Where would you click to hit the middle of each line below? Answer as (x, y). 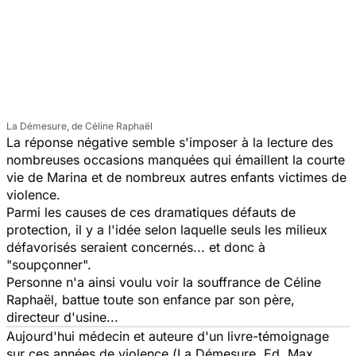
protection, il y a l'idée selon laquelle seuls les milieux (167, 229)
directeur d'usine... (62, 317)
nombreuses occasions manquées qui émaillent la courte (176, 159)
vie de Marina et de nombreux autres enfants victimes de (176, 177)
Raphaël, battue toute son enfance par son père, (151, 299)
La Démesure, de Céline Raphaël (79, 126)
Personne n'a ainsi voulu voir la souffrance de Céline (164, 282)
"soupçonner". (49, 264)
